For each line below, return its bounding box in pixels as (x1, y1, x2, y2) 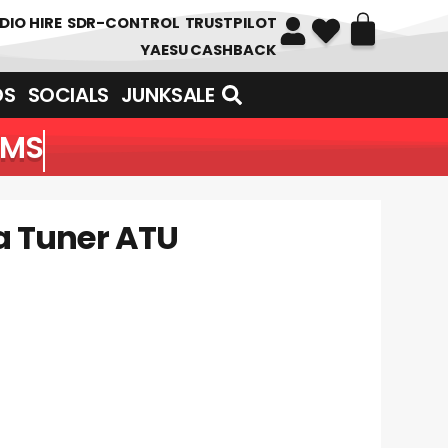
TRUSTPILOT (184, 12, 277, 33)
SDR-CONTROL (66, 12, 180, 33)
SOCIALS (27, 81, 109, 109)
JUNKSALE (120, 81, 215, 109)
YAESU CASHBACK (140, 39, 276, 60)
